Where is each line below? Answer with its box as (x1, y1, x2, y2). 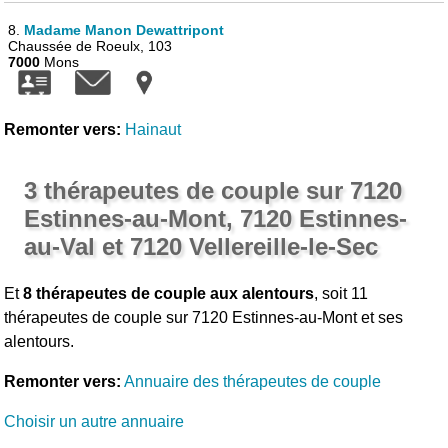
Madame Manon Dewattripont (24, 22, 225, 38)
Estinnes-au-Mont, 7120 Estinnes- (24, 205, 408, 232)
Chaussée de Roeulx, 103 (8, 38, 173, 54)
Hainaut (125, 121, 182, 138)
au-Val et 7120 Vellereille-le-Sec (24, 233, 379, 260)
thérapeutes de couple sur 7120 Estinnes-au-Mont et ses (4, 309, 404, 326)
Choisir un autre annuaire (4, 413, 185, 430)
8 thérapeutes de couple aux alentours (23, 285, 315, 302)
